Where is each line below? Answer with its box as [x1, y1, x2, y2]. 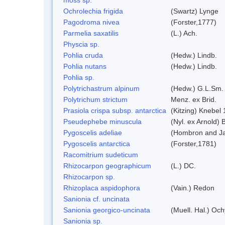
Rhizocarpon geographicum [63, 161, 151, 170]
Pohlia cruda [63, 51, 103, 59]
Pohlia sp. [63, 73, 94, 81]
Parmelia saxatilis [63, 29, 119, 37]
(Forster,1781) [171, 139, 216, 148]
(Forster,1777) [171, 18, 216, 26]
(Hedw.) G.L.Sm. [171, 84, 223, 92]
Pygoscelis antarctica [63, 139, 130, 148]
